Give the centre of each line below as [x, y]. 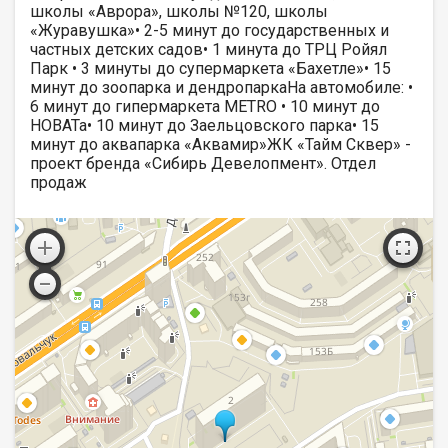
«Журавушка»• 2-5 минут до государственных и [209, 30]
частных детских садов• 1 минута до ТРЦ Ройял [208, 49]
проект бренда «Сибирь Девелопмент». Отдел [203, 163]
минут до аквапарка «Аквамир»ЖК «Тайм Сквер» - [220, 144]
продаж [58, 182]
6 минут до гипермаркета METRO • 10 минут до [205, 106]
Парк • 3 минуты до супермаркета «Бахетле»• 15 [210, 68]
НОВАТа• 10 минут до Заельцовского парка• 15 [204, 125]
